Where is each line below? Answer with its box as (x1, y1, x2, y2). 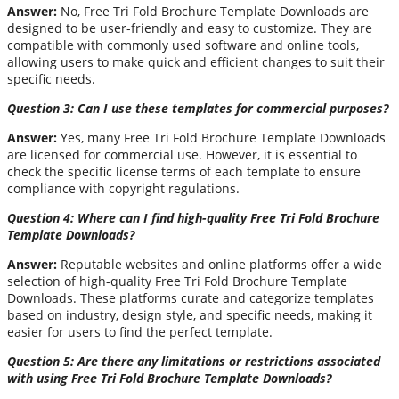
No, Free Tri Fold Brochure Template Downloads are (57, 3, 369, 20)
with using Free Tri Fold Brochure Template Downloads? (7, 370, 331, 387)
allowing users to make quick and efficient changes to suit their (7, 53, 385, 71)
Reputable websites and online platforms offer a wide (57, 256, 382, 273)
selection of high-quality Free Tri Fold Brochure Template (7, 273, 347, 290)
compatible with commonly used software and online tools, (7, 37, 359, 54)
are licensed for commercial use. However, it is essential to (7, 146, 357, 164)
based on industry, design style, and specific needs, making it (7, 306, 372, 324)
